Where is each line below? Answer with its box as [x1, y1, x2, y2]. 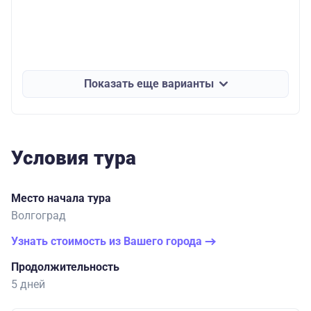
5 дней [11, 277, 45, 291]
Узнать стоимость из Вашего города [11, 234, 205, 248]
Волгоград [11, 208, 66, 222]
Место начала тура [11, 191, 111, 205]
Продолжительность [11, 260, 119, 274]
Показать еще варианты [83, 77, 214, 91]
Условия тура [11, 146, 136, 169]
